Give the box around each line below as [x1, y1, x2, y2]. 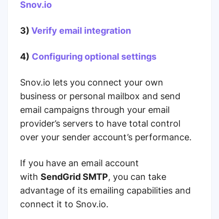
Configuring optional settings [32, 51, 156, 62]
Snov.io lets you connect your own [20, 77, 163, 88]
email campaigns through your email [20, 105, 170, 115]
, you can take [108, 172, 166, 182]
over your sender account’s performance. [20, 132, 192, 142]
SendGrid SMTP [41, 172, 108, 182]
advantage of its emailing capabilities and [20, 185, 191, 196]
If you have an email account [20, 158, 139, 168]
